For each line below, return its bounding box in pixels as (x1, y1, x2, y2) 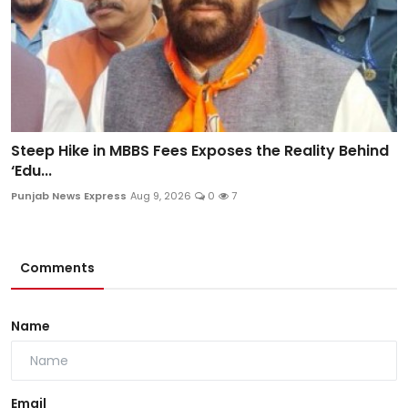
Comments (20, 259, 95, 278)
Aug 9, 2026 (130, 189, 191, 204)
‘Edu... (11, 160, 52, 182)
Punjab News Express (11, 189, 127, 204)
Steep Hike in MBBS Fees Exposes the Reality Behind (11, 140, 389, 162)
